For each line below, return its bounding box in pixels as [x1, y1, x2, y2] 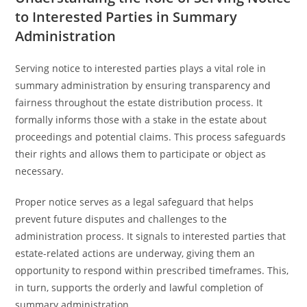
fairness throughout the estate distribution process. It [15, 96, 263, 109]
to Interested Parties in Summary [15, 8, 238, 26]
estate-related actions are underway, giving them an [15, 247, 256, 260]
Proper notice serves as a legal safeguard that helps [15, 195, 254, 208]
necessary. [15, 164, 64, 177]
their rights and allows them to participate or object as [15, 147, 267, 160]
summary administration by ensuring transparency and [15, 79, 271, 92]
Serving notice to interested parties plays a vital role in [15, 62, 267, 75]
